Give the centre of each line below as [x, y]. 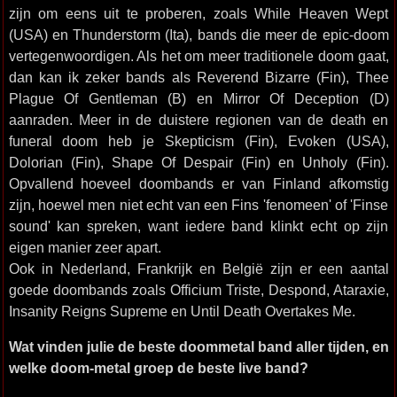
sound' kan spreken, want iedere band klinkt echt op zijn [198, 226]
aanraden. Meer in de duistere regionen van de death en [198, 120]
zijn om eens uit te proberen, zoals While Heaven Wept [198, 13]
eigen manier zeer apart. [85, 247]
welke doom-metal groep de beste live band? [158, 368]
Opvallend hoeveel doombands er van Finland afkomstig [198, 183]
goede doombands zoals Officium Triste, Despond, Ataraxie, [198, 290]
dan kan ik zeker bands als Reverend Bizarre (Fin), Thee [198, 77]
